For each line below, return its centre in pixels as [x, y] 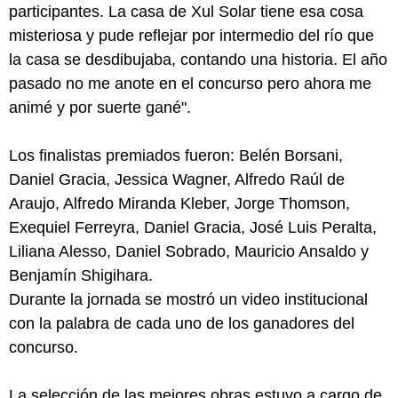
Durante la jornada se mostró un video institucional [188, 299]
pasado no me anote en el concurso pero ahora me [190, 83]
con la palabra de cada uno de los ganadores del [182, 323]
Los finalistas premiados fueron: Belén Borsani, [176, 155]
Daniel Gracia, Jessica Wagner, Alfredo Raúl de [177, 179]
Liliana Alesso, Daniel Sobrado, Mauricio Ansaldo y [189, 251]
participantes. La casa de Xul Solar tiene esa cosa [186, 11]
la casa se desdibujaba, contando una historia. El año [198, 59]
